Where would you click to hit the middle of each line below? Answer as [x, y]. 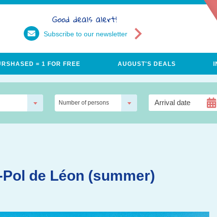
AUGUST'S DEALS [147, 64]
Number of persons [84, 103]
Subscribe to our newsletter [85, 34]
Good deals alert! [84, 19]
